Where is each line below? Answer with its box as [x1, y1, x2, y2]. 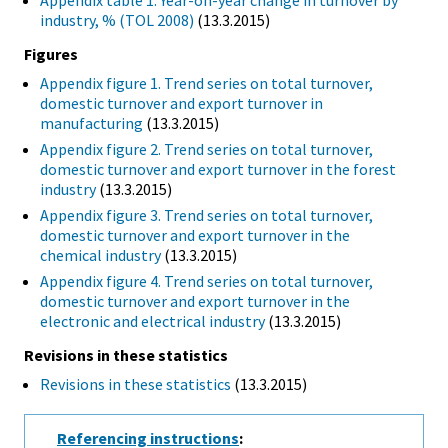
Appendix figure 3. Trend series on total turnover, [40, 205, 373, 226]
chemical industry [40, 245, 161, 266]
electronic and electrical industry [40, 311, 265, 332]
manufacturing [40, 113, 143, 134]
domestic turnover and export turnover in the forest [40, 159, 396, 180]
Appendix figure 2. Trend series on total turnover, [40, 139, 373, 160]
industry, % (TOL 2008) [40, 10, 194, 31]
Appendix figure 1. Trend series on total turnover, [40, 73, 373, 94]
